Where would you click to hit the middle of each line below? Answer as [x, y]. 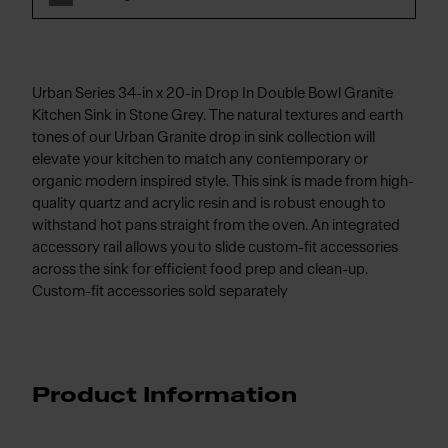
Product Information [164, 395]
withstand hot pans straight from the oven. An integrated [216, 225]
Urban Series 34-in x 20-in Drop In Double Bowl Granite [212, 93]
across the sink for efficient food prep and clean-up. [200, 269]
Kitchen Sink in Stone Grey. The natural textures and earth [217, 115]
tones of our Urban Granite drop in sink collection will [203, 137]
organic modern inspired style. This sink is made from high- [223, 181]
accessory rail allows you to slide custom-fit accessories [215, 247]
